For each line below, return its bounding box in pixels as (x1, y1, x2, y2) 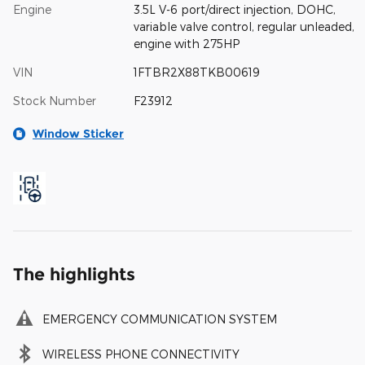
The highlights (13, 263, 135, 284)
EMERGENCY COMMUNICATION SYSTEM (42, 311, 277, 326)
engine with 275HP (133, 36, 240, 51)
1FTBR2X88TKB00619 (133, 64, 260, 79)
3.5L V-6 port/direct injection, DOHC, (133, 2, 336, 16)
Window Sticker (33, 125, 124, 141)
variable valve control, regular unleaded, (133, 19, 354, 33)
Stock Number (13, 93, 96, 108)
